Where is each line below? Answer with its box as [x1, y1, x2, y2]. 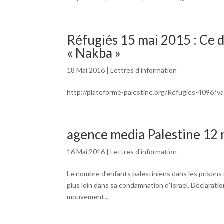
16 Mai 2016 [67, 147, 105, 156]
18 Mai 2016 [67, 66, 105, 74]
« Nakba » [67, 45, 121, 61]
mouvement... [67, 192, 109, 201]
